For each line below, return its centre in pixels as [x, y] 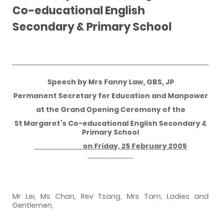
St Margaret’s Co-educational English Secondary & [110, 123]
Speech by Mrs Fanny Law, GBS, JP [110, 82]
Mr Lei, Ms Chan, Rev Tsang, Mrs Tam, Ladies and [110, 196]
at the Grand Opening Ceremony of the [110, 109]
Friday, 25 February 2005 [141, 146]
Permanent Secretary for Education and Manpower [110, 95]
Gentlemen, [33, 205]
